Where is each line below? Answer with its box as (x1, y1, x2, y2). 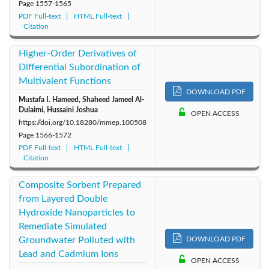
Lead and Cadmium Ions (19, 249, 118, 259)
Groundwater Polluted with (19, 235, 135, 245)
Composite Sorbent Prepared (19, 180, 141, 190)
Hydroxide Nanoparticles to (19, 207, 135, 217)
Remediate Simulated (19, 221, 107, 231)
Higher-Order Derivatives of (19, 48, 137, 58)
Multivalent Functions (19, 76, 111, 86)
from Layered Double (19, 193, 107, 204)
